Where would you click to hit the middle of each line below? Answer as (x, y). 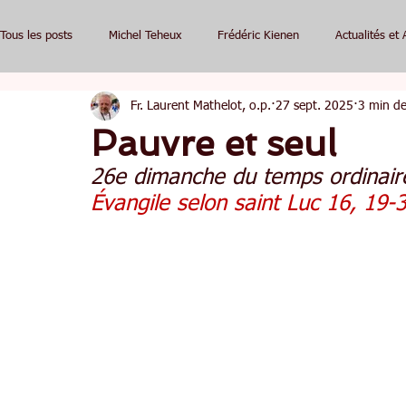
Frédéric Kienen (258, 36)
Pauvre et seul (213, 143)
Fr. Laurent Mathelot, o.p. (201, 106)
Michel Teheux (145, 36)
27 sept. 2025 (314, 106)
